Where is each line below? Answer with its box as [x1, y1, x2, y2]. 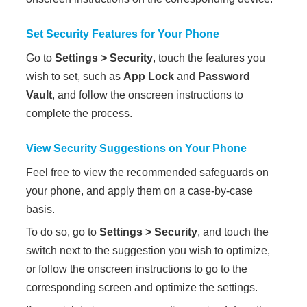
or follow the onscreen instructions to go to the [26, 263, 248, 275]
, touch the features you [153, 52, 266, 64]
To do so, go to [26, 226, 100, 238]
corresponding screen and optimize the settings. [26, 282, 258, 293]
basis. [26, 204, 56, 215]
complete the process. [26, 108, 133, 119]
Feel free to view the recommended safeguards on [26, 167, 269, 178]
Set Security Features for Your [26, 28, 186, 40]
